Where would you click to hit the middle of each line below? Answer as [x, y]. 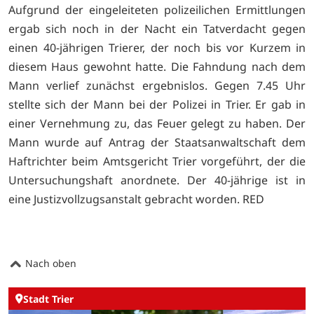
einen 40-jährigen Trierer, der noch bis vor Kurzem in [157, 47]
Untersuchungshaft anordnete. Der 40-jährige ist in [157, 180]
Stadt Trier [48, 299]
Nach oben [49, 264]
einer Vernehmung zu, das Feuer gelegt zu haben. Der [157, 123]
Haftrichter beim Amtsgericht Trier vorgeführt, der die [157, 161]
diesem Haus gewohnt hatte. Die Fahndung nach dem [157, 66]
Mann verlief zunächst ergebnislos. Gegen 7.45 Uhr [157, 85]
